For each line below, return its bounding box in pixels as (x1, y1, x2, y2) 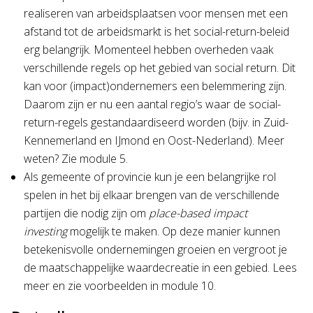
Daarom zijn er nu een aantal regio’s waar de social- (24, 96, 281, 112)
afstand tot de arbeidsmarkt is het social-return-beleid (24, 23, 289, 39)
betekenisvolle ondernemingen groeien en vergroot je (24, 241, 287, 257)
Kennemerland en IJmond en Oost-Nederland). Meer (24, 132, 284, 148)
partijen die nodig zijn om (24, 205, 149, 221)
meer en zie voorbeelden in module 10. (24, 277, 216, 293)
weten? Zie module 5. (24, 150, 128, 166)
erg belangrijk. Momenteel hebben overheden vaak (24, 41, 273, 57)
